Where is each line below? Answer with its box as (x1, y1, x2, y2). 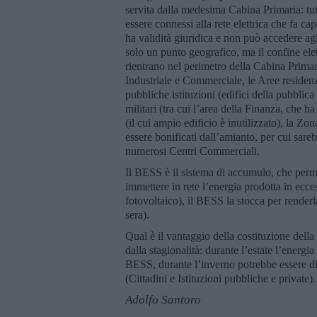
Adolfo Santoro (125, 292, 201, 306)
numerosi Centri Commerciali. (125, 144, 260, 157)
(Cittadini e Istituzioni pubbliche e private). (125, 272, 316, 284)
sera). (125, 208, 149, 221)
